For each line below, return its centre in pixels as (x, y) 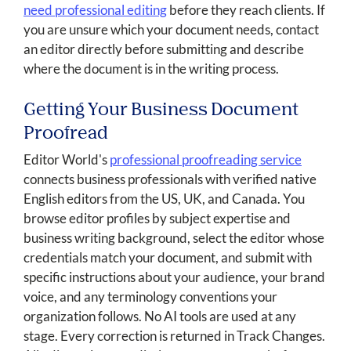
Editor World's (67, 160)
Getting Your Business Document (161, 111)
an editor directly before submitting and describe (164, 49)
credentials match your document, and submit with (168, 258)
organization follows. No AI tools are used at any (160, 317)
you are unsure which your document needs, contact (171, 30)
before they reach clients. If (246, 10)
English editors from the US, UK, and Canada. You (164, 199)
